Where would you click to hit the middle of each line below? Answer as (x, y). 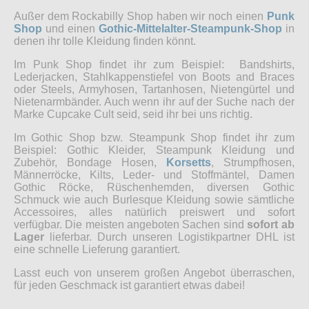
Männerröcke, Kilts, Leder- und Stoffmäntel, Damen (154, 175)
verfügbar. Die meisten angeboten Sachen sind (131, 225)
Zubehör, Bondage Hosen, (90, 163)
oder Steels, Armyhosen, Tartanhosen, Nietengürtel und (154, 90)
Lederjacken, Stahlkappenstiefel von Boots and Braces (154, 77)
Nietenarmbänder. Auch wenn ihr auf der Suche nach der (154, 102)
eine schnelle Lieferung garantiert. (97, 250)
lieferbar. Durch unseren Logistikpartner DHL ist (169, 237)
